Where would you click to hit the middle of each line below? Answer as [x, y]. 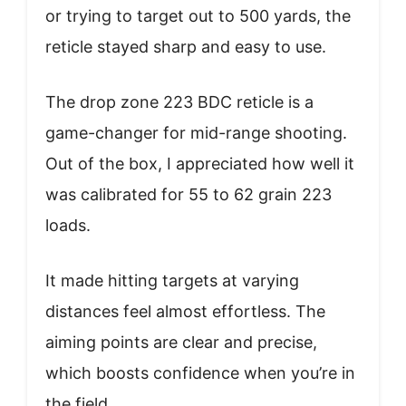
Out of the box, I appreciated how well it [200, 163]
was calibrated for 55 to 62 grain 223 [188, 194]
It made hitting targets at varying [172, 280]
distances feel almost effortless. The [185, 311]
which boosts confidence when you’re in [200, 372]
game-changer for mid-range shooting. [196, 132]
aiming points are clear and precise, [181, 342]
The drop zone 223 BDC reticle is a [179, 101]
